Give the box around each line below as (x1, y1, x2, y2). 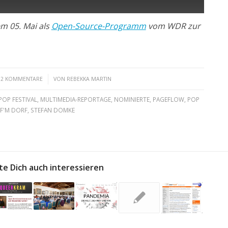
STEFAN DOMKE (30, 105, 75, 114)
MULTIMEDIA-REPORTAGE (40, 95, 111, 103)
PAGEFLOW (152, 95, 184, 103)
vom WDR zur (146, 20, 201, 32)
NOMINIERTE (113, 95, 150, 103)
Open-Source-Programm (51, 20, 146, 32)
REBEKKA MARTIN (66, 75, 111, 82)
